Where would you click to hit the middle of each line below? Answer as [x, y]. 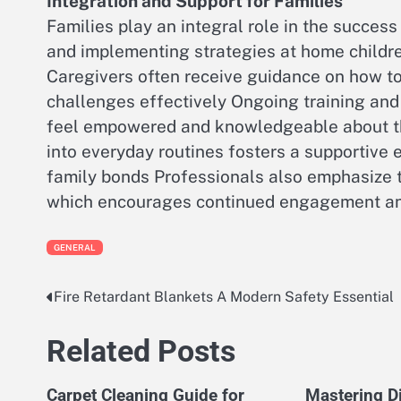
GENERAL [75, 247]
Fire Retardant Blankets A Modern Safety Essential [224, 296]
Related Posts [141, 351]
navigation [96, 333]
